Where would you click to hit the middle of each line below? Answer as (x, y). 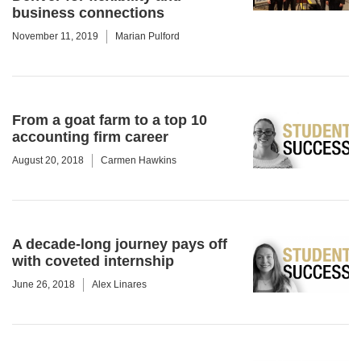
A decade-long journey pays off (120, 244)
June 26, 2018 (44, 284)
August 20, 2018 (48, 160)
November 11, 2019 (55, 36)
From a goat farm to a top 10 (110, 120)
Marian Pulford (147, 36)
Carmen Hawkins (139, 160)
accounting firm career (90, 137)
